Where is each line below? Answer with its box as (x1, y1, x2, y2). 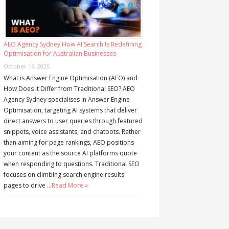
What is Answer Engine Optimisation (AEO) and (3, 74, 138, 83)
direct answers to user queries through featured (3, 117, 143, 126)
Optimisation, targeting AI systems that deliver (3, 106, 137, 115)
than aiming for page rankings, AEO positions (3, 138, 134, 147)
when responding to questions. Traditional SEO (3, 159, 140, 169)
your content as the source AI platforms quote (3, 149, 137, 158)
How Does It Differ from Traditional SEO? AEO (3, 84, 135, 94)
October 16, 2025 (3, 62, 50, 71)
